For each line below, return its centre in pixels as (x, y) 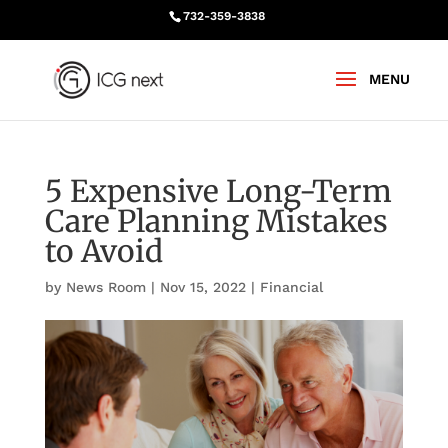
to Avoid (103, 251)
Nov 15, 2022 (202, 287)
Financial (291, 287)
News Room (105, 287)
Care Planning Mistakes (216, 221)
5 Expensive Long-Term (218, 191)
